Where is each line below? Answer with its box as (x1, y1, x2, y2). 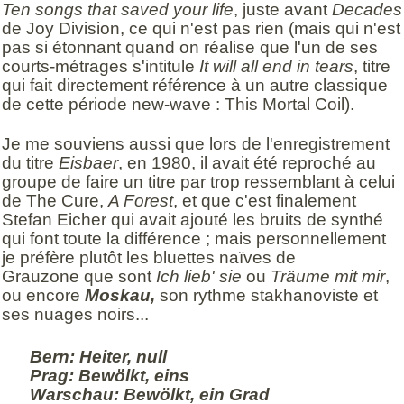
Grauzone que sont (2, 266, 156, 286)
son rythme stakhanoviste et (160, 285, 378, 305)
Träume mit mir (271, 266, 385, 286)
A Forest (108, 190, 173, 210)
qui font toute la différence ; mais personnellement (2, 228, 386, 248)
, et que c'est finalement (173, 190, 356, 210)
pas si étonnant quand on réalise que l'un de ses (2, 38, 378, 58)
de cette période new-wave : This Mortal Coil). (2, 95, 354, 115)
